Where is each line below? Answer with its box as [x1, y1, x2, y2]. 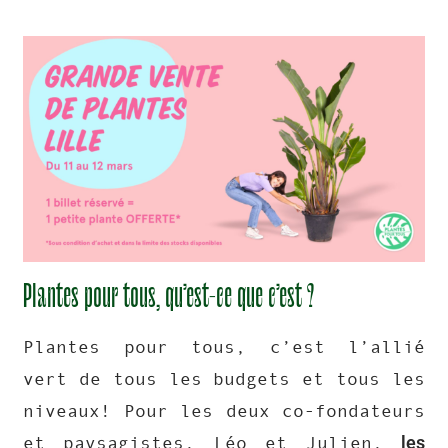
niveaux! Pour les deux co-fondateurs [23, 401, 425, 422]
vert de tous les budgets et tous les [23, 369, 425, 390]
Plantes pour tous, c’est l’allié [23, 337, 425, 358]
